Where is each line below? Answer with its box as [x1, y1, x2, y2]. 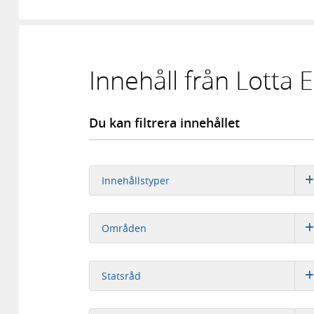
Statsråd [101, 268, 141, 282]
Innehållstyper [101, 173, 170, 187]
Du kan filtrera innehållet [89, 114, 240, 131]
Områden [101, 221, 146, 235]
